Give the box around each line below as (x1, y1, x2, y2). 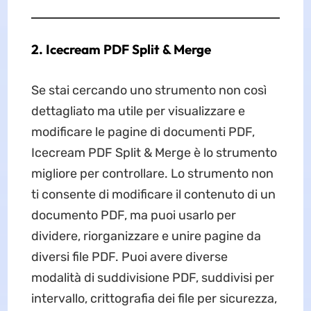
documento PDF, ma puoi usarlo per (31, 208, 236, 224)
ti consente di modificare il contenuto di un (31, 187, 276, 203)
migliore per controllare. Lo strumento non (31, 166, 274, 182)
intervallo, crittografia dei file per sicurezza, (31, 291, 277, 307)
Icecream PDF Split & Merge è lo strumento (31, 145, 277, 161)
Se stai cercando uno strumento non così (31, 83, 267, 99)
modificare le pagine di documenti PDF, (31, 124, 255, 140)
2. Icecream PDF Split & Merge (31, 41, 211, 58)
